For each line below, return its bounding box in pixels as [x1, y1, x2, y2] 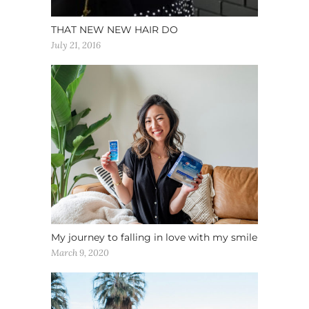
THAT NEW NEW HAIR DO [51, 23, 178, 36]
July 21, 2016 [51, 39, 101, 51]
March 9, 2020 [51, 246, 109, 259]
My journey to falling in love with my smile [51, 230, 257, 243]
